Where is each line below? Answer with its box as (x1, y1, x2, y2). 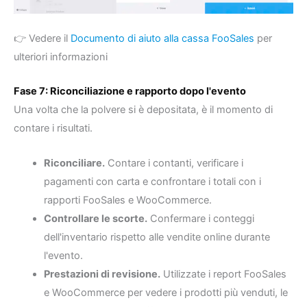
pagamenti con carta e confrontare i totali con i (43, 175, 261, 188)
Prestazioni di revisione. (43, 267, 160, 280)
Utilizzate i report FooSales (160, 267, 286, 280)
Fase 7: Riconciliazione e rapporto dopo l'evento (14, 85, 246, 98)
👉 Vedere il (14, 32, 71, 45)
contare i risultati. (14, 122, 93, 135)
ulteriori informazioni (14, 51, 108, 64)
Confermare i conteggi (147, 212, 254, 225)
